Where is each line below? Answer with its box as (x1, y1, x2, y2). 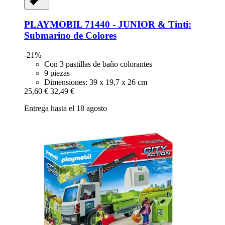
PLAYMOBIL (24, 19, 82, 30)
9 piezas (44, 68, 70, 77)
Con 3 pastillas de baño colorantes (44, 59, 152, 68)
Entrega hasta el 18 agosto (24, 103, 107, 113)
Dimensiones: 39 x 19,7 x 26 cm (44, 77, 147, 86)
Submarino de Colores (24, 30, 117, 41)
